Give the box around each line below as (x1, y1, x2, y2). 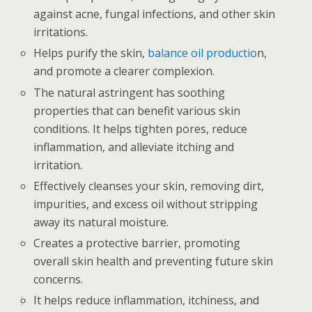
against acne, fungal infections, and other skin (33, 6, 276, 22)
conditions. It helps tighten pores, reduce (33, 120, 248, 136)
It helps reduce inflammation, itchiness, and (33, 292, 260, 309)
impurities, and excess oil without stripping (33, 196, 258, 212)
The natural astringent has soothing (33, 84, 226, 100)
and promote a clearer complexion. (33, 63, 215, 79)
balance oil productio (148, 45, 258, 61)
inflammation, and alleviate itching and (33, 139, 235, 155)
